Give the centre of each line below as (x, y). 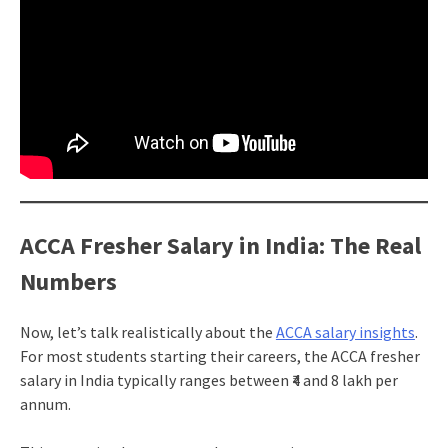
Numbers (68, 281)
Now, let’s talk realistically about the (147, 331)
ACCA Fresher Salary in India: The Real (220, 245)
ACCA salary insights (345, 331)
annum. (45, 403)
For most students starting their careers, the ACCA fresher (219, 355)
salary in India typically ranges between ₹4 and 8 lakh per (208, 379)
